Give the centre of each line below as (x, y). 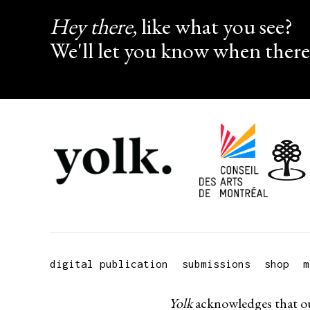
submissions (216, 263)
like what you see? (215, 26)
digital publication (109, 263)
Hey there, (93, 26)
